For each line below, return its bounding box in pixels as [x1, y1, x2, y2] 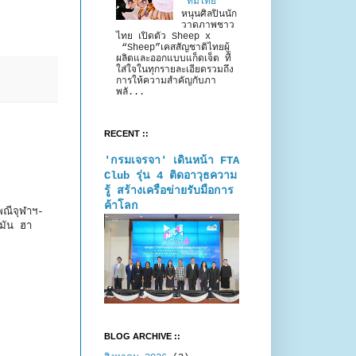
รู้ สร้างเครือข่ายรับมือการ [104, 184, 234, 197]
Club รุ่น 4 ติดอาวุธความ [104, 168, 237, 182]
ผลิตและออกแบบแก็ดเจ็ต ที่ [116, 53, 231, 65]
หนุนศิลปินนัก [180, 9, 237, 21]
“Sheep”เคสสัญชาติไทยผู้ [116, 42, 230, 54]
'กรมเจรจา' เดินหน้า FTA [104, 153, 239, 167]
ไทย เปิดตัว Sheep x [116, 31, 211, 43]
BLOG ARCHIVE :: [104, 331, 180, 342]
